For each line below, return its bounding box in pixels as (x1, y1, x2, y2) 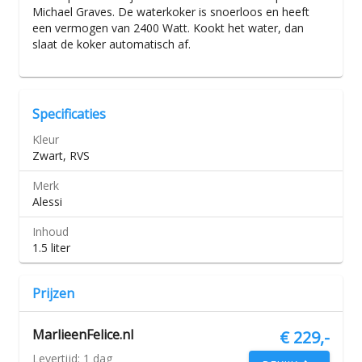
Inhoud (32, 224, 69, 239)
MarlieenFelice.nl (32, 326, 133, 343)
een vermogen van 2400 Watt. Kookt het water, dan (32, 20, 304, 36)
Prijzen (32, 284, 74, 302)
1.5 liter (32, 240, 70, 255)
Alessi (32, 194, 62, 209)
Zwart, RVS (32, 148, 90, 163)
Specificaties (32, 105, 106, 123)
